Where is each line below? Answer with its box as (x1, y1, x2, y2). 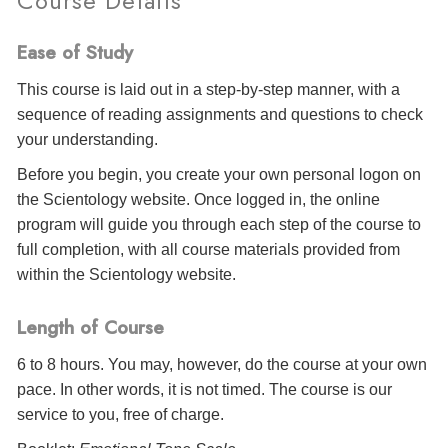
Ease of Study (17, 38, 133, 66)
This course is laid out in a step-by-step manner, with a (17, 81, 400, 99)
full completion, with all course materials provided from (17, 241, 400, 259)
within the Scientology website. (17, 266, 236, 284)
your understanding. (17, 131, 158, 149)
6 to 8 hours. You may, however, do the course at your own (17, 356, 427, 374)
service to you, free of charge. (17, 406, 224, 424)
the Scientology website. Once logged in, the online (17, 191, 380, 209)
